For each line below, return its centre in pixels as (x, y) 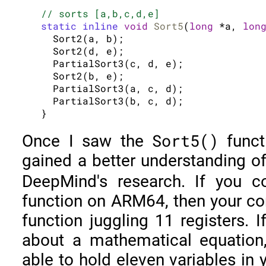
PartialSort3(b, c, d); (113, 100)
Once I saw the (87, 141)
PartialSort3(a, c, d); (113, 88)
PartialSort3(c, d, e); (113, 63)
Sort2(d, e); (83, 50)
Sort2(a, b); (83, 38)
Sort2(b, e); (83, 75)
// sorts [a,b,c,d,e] (101, 13)
